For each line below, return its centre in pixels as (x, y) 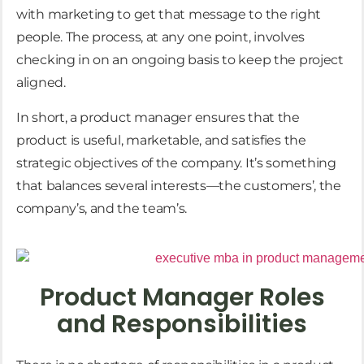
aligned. (41, 83)
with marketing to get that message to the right (169, 15)
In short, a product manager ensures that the (158, 117)
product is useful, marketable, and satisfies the (161, 140)
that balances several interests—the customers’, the (179, 185)
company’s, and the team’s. (102, 208)
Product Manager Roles (182, 297)
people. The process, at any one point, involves (160, 37)
